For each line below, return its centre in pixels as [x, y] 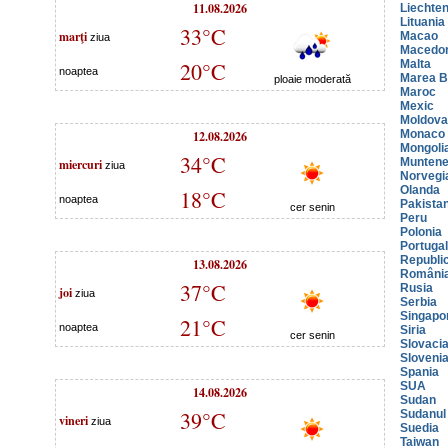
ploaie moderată [312, 79]
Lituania [422, 22]
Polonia [421, 232]
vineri [73, 420]
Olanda [420, 190]
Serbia [418, 302]
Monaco [422, 134]
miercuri [80, 164]
